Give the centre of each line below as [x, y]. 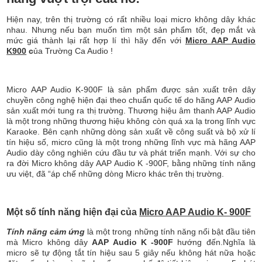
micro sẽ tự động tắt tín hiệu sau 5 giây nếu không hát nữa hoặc [131, 253]
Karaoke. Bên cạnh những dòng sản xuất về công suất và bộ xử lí [131, 132]
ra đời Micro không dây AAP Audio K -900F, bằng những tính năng [131, 163]
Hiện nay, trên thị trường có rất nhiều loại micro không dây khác [131, 20]
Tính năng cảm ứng [46, 232]
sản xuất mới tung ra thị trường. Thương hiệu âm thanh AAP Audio [131, 111]
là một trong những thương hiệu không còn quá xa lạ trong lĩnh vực [131, 121]
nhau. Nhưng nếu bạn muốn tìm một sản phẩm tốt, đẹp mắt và [131, 30]
